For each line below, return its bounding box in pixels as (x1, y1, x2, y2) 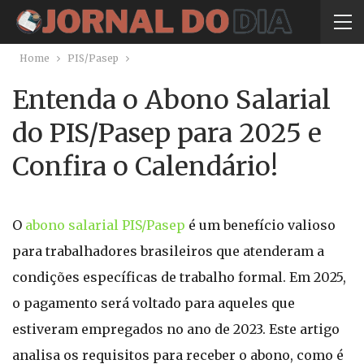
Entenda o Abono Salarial (12, 84, 331, 116)
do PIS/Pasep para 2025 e (12, 117, 322, 149)
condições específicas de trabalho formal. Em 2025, (12, 269, 346, 285)
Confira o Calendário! (12, 150, 278, 183)
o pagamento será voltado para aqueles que (12, 295, 295, 311)
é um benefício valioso (185, 217, 336, 233)
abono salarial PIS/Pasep (25, 217, 185, 233)
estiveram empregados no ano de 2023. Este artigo (12, 321, 340, 337)
